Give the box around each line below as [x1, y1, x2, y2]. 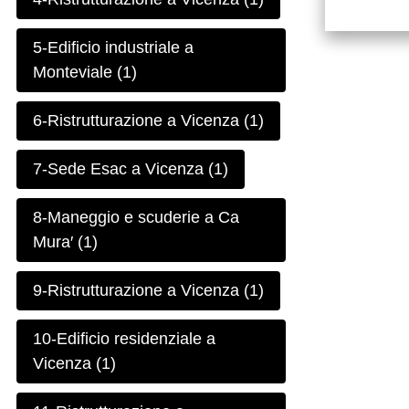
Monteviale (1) [33, 63, 138, 82]
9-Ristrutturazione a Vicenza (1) [33, 281, 265, 300]
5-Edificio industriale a [33, 38, 194, 58]
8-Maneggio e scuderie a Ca [33, 208, 240, 227]
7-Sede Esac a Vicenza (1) [33, 160, 229, 179]
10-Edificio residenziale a [33, 330, 216, 349]
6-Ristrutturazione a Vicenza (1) [33, 111, 265, 131]
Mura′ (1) [33, 233, 99, 252]
